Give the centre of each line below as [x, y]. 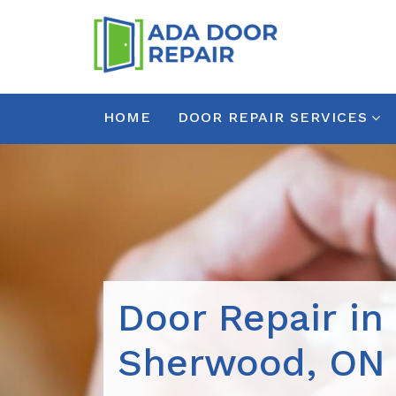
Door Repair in [251, 317]
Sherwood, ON [251, 362]
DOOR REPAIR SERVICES [273, 117]
